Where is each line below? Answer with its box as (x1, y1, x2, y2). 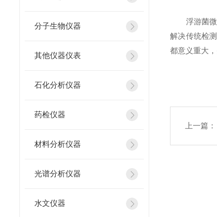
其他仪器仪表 (34, 51, 81, 60)
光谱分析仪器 (34, 170, 81, 178)
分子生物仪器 (34, 22, 81, 30)
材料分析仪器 (34, 140, 81, 148)
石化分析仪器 (34, 81, 81, 89)
